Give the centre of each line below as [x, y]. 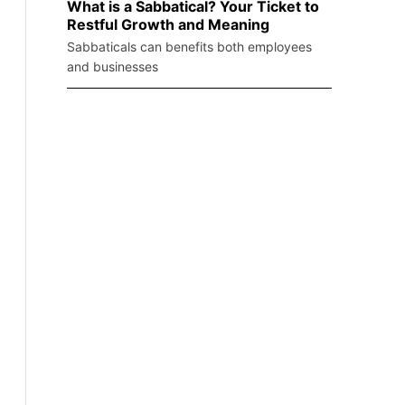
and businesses [113, 67]
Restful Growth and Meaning [168, 25]
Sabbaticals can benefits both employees [189, 47]
